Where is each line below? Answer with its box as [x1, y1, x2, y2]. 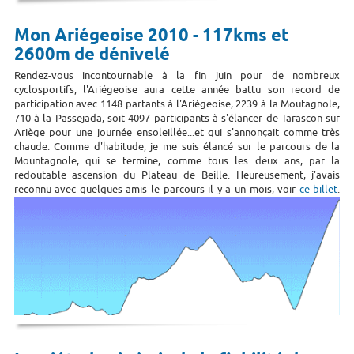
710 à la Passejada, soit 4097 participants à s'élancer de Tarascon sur [13, 111, 341, 125]
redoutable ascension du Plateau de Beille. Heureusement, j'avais [13, 168, 341, 182]
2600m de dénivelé [13, 43, 170, 67]
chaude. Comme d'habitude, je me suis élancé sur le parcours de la [13, 139, 341, 153]
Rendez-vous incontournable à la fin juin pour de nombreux [13, 68, 341, 82]
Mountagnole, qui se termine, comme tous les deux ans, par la [13, 153, 341, 168]
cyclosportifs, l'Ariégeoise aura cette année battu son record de [13, 82, 341, 96]
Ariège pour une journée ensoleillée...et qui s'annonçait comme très [13, 125, 341, 139]
